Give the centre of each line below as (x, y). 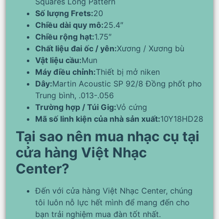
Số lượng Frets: (64, 13)
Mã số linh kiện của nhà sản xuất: (98, 119)
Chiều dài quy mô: (69, 25)
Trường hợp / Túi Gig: (76, 107)
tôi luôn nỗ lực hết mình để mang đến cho (112, 203)
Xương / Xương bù (151, 49)
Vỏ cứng (132, 107)
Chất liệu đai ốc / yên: (76, 49)
